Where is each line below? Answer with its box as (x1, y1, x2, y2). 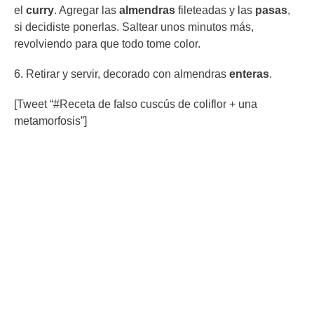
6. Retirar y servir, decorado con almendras (14, 68, 229, 80)
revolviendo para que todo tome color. (14, 37, 200, 50)
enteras (229, 68, 269, 80)
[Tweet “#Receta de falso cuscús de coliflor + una (14, 98, 257, 111)
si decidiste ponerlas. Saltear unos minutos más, (14, 20, 254, 33)
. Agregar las (54, 4, 119, 16)
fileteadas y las (175, 4, 255, 16)
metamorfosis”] (14, 115, 87, 128)
